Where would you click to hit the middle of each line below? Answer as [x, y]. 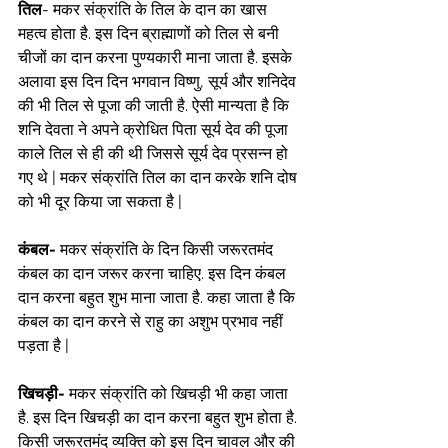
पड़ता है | [43, 345]
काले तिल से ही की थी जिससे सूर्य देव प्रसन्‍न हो [155, 153]
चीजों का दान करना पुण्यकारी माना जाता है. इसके [157, 57]
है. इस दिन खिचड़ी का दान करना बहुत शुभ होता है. [159, 417]
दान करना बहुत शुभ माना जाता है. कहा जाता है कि [158, 297]
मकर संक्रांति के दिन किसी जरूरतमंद [166, 249]
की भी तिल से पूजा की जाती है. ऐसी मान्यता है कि [155, 105]
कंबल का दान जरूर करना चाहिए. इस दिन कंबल [154, 273]
